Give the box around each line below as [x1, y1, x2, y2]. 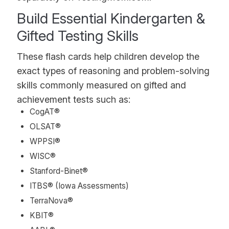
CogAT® [30, 107, 60, 117]
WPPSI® [30, 136, 61, 147]
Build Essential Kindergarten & [17, 10, 205, 28]
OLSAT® [30, 122, 61, 132]
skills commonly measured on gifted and [17, 80, 187, 91]
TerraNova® [30, 196, 74, 206]
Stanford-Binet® [30, 166, 88, 176]
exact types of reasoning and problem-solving [17, 65, 210, 77]
